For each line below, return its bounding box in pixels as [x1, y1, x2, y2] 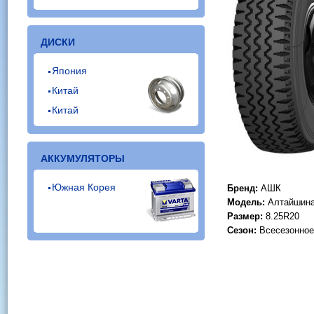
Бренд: [227, 183, 258, 193]
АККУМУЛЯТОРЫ [41, 153, 125, 164]
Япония [52, 65, 87, 76]
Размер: [227, 211, 263, 221]
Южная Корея [52, 182, 116, 193]
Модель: [227, 197, 265, 207]
